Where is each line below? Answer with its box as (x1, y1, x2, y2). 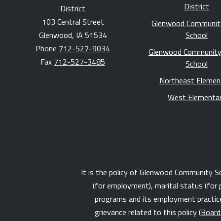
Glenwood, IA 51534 (38, 29, 107, 41)
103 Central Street (41, 16, 104, 28)
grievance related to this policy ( (94, 206, 201, 219)
